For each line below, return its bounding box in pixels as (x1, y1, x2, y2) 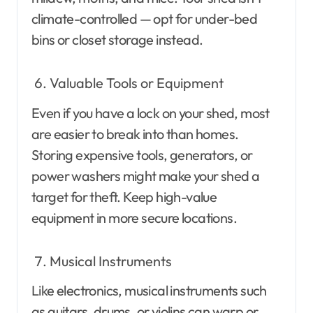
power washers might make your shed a (31, 166, 260, 184)
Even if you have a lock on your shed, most (31, 103, 270, 122)
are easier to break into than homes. (31, 124, 239, 143)
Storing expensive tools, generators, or (31, 145, 253, 163)
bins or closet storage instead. (31, 30, 203, 48)
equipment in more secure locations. (31, 208, 237, 226)
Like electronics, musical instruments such (31, 282, 267, 300)
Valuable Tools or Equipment (49, 73, 224, 92)
